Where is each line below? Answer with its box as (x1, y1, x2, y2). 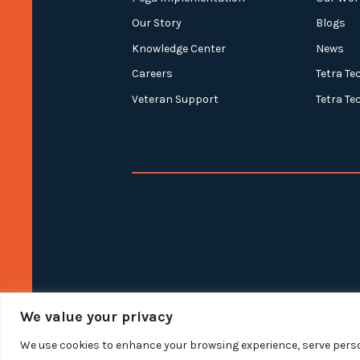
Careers (132, 67, 173, 81)
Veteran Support (132, 92, 219, 106)
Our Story (132, 16, 182, 31)
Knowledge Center (132, 41, 226, 55)
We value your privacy (20, 307, 173, 325)
